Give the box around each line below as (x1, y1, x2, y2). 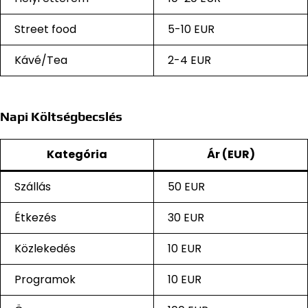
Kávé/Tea (14, 52, 67, 68)
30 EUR (168, 209, 204, 225)
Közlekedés (14, 240, 76, 256)
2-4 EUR (168, 52, 211, 68)
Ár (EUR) (206, 146, 255, 162)
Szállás (14, 178, 51, 195)
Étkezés (14, 209, 56, 225)
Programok (14, 271, 76, 287)
